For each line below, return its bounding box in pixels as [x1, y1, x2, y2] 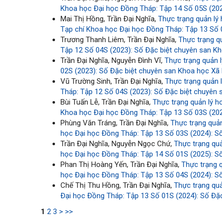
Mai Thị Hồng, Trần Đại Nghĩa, [60, 14, 159, 24]
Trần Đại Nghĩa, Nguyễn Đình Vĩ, [60, 56, 165, 65]
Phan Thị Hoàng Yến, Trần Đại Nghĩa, [60, 160, 182, 169]
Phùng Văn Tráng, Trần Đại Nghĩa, [60, 118, 171, 128]
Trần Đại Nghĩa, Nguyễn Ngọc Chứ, [60, 139, 174, 149]
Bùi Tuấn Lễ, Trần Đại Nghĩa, [60, 98, 153, 107]
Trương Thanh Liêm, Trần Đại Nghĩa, [60, 35, 179, 45]
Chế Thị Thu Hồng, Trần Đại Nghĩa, [60, 181, 174, 190]
